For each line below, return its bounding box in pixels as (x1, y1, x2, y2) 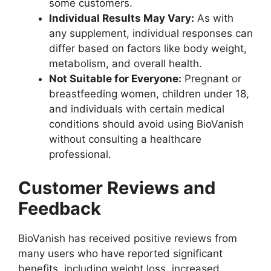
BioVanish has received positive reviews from (18, 232, 237, 244)
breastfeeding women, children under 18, (49, 88, 249, 100)
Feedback (18, 197, 101, 219)
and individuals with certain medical (49, 103, 224, 116)
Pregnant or (181, 73, 241, 85)
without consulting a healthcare (49, 133, 201, 146)
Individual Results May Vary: (49, 12, 194, 25)
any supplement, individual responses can (49, 27, 253, 40)
